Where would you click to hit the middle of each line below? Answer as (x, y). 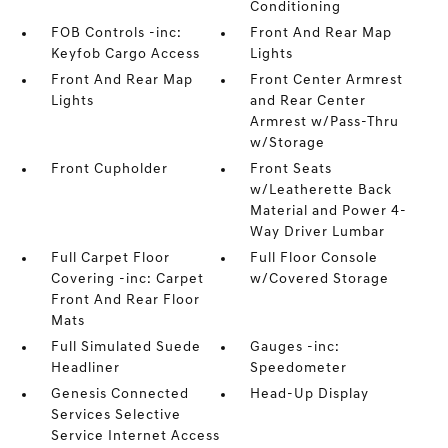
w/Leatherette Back (321, 190)
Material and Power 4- (329, 211)
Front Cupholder (109, 169)
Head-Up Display (310, 394)
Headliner (85, 368)
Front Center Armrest (327, 80)
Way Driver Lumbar (318, 232)
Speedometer (299, 368)
